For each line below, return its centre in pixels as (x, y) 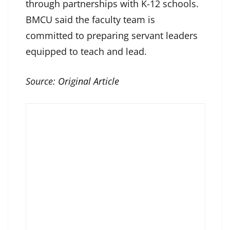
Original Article (89, 81)
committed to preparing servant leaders (112, 36)
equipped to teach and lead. (86, 52)
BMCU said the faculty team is (90, 20)
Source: (42, 81)
